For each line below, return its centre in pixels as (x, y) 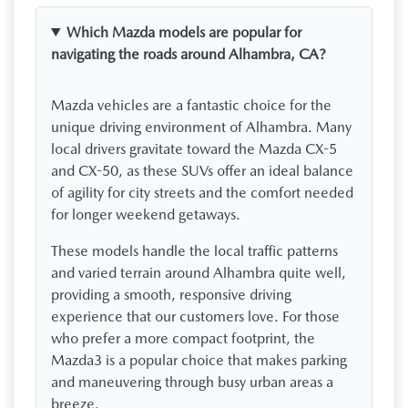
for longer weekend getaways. (146, 214)
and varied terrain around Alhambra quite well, (199, 272)
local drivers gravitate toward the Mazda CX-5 (194, 148)
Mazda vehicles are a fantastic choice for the (191, 105)
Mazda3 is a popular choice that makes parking (199, 360)
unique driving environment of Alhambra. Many (201, 127)
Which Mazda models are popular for (184, 32)
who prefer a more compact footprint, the (183, 338)
